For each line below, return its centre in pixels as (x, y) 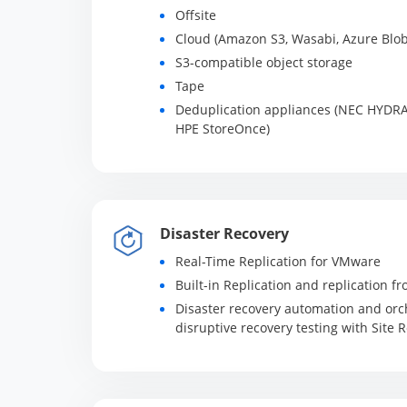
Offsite (195, 15)
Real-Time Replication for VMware (278, 261)
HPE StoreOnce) (222, 129)
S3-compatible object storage (263, 62)
